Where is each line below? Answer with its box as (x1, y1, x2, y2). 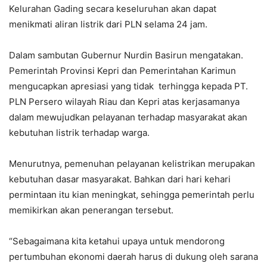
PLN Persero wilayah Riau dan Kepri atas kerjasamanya (9, 96, 240, 108)
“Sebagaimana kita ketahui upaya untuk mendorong (9, 235, 225, 247)
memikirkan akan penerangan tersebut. (9, 204, 173, 216)
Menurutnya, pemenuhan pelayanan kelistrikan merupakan (9, 158, 255, 170)
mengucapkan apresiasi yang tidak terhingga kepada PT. (9, 80, 248, 92)
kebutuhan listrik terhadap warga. (9, 127, 150, 139)
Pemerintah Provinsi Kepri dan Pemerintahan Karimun (9, 65, 236, 77)
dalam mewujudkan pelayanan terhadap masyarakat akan (9, 111, 247, 123)
